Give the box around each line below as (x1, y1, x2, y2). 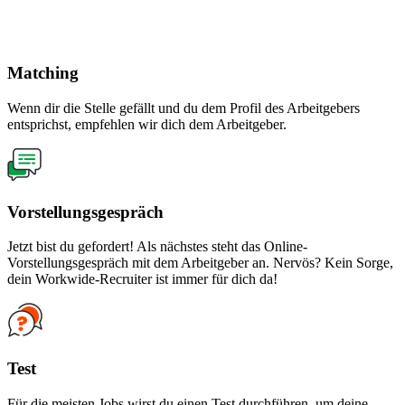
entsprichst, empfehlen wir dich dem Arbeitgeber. (7, 117, 287, 132)
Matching (7, 63, 79, 83)
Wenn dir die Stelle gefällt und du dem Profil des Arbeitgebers (7, 100, 360, 116)
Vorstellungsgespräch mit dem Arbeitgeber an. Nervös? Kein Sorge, (7, 255, 393, 271)
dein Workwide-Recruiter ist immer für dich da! (7, 271, 278, 287)
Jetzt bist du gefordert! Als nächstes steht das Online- (7, 239, 307, 255)
